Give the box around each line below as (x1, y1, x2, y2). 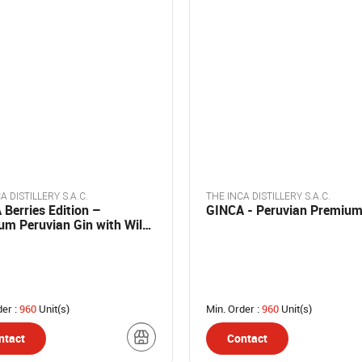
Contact (227, 330, 267, 346)
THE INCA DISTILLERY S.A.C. (206, 191, 330, 202)
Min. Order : (206, 301, 262, 316)
